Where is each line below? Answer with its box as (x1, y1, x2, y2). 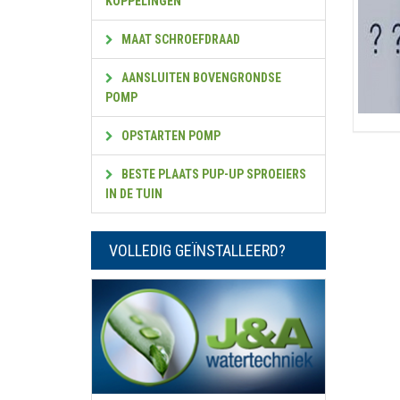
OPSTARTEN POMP (119, 129, 221, 143)
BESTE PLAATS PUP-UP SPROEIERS (119, 167, 306, 181)
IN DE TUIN (105, 187, 162, 201)
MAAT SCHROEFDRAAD (119, 32, 240, 46)
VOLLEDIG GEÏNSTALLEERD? (109, 241, 286, 260)
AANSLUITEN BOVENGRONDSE (119, 71, 281, 85)
